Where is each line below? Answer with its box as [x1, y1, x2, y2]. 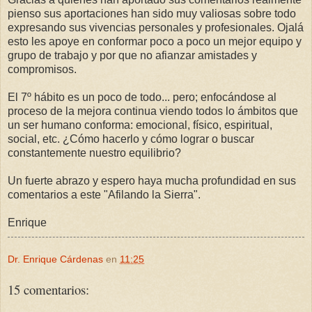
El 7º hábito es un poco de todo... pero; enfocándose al [8, 91, 276, 104]
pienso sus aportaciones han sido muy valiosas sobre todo [8, 8, 296, 20]
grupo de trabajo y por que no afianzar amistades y [8, 49, 257, 62]
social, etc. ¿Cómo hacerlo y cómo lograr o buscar [8, 133, 254, 146]
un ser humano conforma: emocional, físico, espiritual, [8, 119, 272, 132]
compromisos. [8, 63, 77, 76]
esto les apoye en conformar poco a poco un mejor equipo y [8, 36, 302, 48]
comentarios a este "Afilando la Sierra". [8, 189, 201, 201]
